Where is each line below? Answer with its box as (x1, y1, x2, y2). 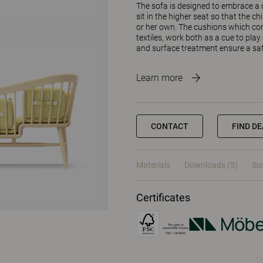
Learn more (136, 72, 183, 83)
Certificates (136, 191, 190, 204)
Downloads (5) (184, 160, 238, 170)
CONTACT (151, 122, 188, 131)
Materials (136, 160, 170, 170)
